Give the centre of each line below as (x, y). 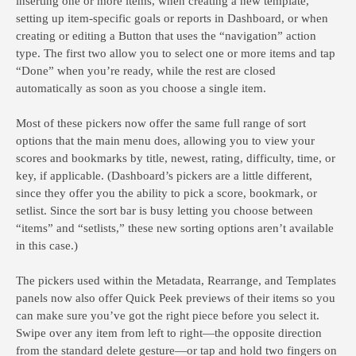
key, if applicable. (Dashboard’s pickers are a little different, (164, 176)
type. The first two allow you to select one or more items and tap (176, 53)
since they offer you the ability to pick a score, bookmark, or (166, 193)
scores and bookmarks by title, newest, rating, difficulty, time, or (176, 158)
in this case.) (47, 246)
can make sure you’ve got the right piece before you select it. (168, 315)
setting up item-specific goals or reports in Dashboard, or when (172, 18)
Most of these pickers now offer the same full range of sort (161, 123)
